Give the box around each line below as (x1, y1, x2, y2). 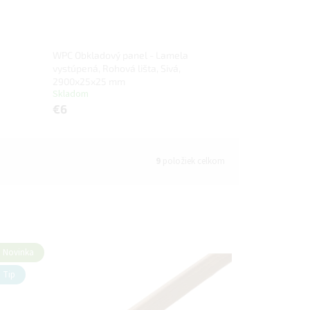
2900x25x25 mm (52, 75, 125, 88)
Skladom (52, 87, 89, 102)
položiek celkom (161, 154, 225, 167)
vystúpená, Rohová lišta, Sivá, (52, 62, 181, 75)
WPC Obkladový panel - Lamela (52, 49, 188, 62)
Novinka (2, 246, 34, 259)
